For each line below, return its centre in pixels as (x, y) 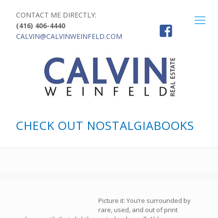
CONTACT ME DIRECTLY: (56, 15)
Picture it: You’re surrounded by (144, 200)
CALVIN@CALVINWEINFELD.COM (69, 36)
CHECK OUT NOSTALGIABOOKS (105, 125)
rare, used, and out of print (138, 209)
